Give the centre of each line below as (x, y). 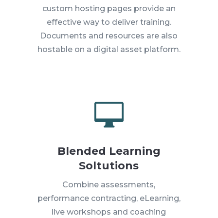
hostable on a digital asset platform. (109, 49)
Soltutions (109, 165)
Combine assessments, (109, 184)
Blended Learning (109, 151)
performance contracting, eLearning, (109, 198)
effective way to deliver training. (109, 22)
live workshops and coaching (109, 212)
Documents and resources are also (109, 36)
